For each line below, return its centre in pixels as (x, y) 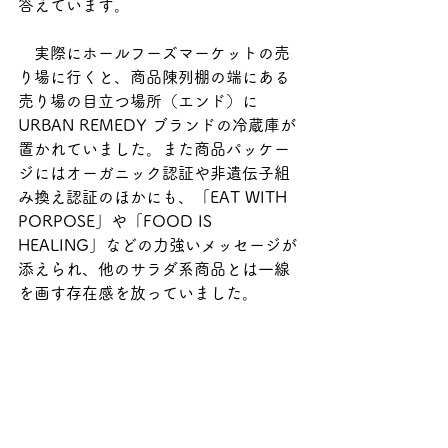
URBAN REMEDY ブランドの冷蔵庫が (157, 125)
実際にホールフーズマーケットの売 (154, 53)
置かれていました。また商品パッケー (154, 149)
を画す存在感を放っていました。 (138, 293)
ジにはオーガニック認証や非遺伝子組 (154, 173)
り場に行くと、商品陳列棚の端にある (154, 77)
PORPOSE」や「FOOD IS (117, 221)
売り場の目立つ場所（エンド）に (138, 101)
